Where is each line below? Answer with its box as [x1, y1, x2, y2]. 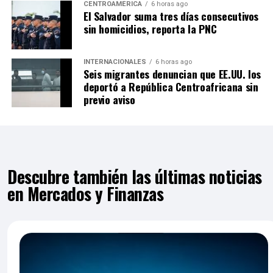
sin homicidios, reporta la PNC [83, 20, 217, 37]
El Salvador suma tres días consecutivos [83, 7, 259, 24]
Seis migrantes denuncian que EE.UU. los [83, 65, 261, 82]
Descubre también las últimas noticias [7, 163, 262, 189]
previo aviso [83, 91, 135, 107]
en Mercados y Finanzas [7, 180, 163, 206]
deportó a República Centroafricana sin [83, 78, 258, 94]
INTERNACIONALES [83, 57, 146, 66]
